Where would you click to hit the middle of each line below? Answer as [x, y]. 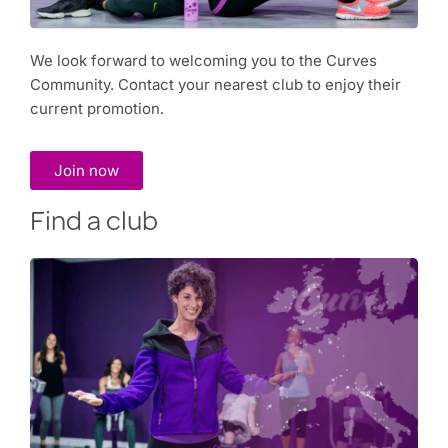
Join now [86, 171]
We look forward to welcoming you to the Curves [203, 61]
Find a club [94, 224]
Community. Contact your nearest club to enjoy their [215, 85]
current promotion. [97, 109]
